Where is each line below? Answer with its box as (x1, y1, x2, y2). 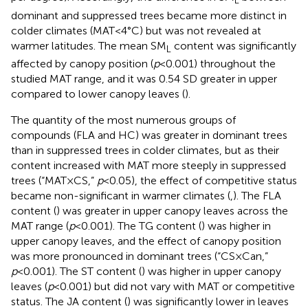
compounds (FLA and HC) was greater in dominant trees (11, 128, 287, 142)
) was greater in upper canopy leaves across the (56, 203, 288, 217)
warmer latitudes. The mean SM (11, 38, 166, 52)
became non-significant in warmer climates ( (11, 188, 230, 202)
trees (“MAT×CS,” (11, 173, 97, 187)
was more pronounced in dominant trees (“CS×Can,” (11, 249, 268, 263)
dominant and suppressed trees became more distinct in (11, 8, 287, 22)
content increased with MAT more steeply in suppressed (11, 158, 286, 172)
